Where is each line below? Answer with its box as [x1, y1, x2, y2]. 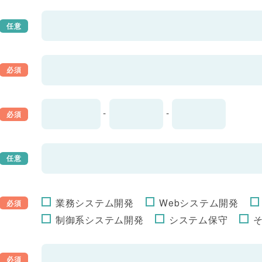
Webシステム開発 [159, 195, 239, 209]
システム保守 [168, 212, 228, 226]
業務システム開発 [55, 195, 134, 209]
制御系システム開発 [55, 212, 144, 226]
